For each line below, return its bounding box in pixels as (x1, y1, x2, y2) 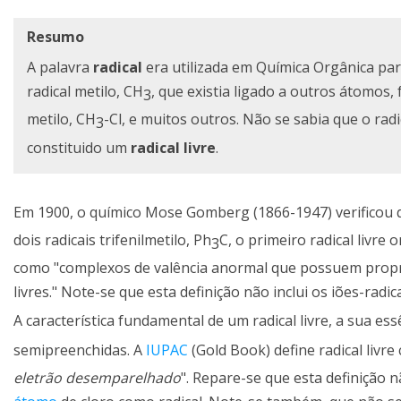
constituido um (27, 137, 131, 158)
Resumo (27, 27, 84, 47)
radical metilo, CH (27, 81, 143, 102)
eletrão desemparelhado (13, 368, 181, 388)
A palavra (27, 57, 93, 78)
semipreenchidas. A (13, 340, 146, 361)
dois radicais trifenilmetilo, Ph (13, 229, 211, 250)
